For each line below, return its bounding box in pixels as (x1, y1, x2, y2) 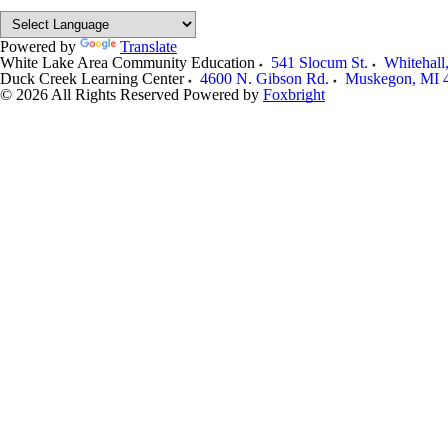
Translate (120, 37, 177, 55)
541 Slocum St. (271, 53, 368, 71)
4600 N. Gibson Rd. (200, 69, 329, 87)
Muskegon (345, 69, 412, 87)
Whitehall (384, 53, 445, 71)
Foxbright (263, 85, 325, 103)
